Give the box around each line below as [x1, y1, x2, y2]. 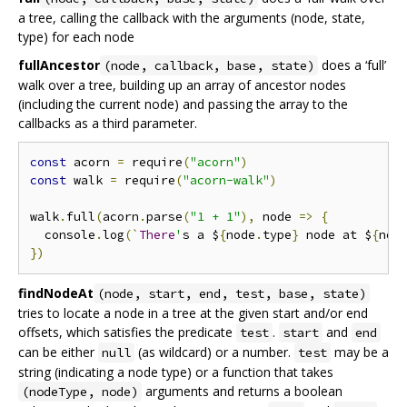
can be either [18, 342, 98, 361]
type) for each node [18, 27, 134, 45]
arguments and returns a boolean [142, 382, 342, 400]
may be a [331, 342, 389, 361]
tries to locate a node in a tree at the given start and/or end [18, 303, 368, 322]
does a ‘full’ [318, 55, 386, 74]
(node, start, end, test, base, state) [97, 284, 366, 302]
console [30, 226, 95, 243]
